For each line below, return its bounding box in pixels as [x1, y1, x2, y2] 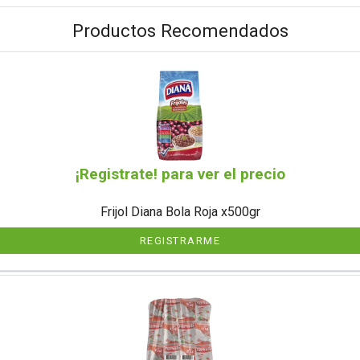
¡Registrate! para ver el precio [75, 164, 285, 183]
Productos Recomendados [72, 20, 288, 41]
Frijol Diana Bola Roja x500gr [100, 203, 260, 219]
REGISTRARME [139, 234, 221, 247]
